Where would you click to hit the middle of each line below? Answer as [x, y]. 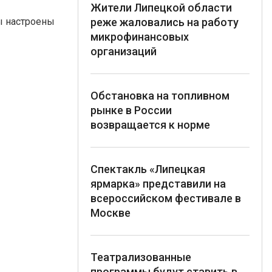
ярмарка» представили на [158, 183]
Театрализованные [141, 257]
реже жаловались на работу [165, 22]
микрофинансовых [140, 36]
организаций [124, 51]
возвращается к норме [150, 124]
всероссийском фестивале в [166, 198]
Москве [110, 212]
